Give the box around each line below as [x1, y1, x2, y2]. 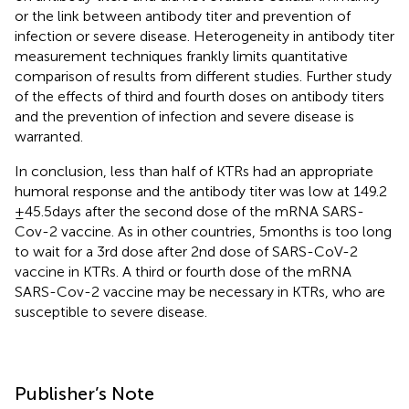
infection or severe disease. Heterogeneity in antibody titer [15, 26, 394, 45]
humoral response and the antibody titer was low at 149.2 [15, 182, 387, 200]
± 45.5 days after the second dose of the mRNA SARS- [15, 202, 364, 220]
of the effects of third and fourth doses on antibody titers [15, 87, 384, 105]
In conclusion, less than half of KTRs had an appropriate [15, 162, 373, 180]
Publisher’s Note [15, 382, 154, 404]
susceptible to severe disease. [15, 302, 207, 320]
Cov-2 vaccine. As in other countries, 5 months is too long [15, 222, 392, 240]
